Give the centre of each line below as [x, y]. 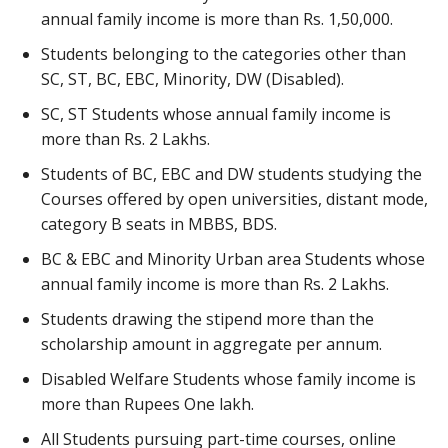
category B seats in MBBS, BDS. [159, 224]
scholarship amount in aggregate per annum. [211, 344]
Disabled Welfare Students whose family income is [228, 379]
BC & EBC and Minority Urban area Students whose [233, 259]
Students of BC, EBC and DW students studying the [231, 174]
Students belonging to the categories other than [223, 54]
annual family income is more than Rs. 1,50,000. [217, 19]
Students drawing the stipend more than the [207, 319]
